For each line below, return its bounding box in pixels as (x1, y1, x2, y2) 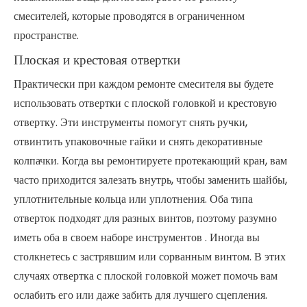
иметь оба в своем (14, 230, 101, 245)
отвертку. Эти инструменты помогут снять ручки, (14, 114, 247, 130)
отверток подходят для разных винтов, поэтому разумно (14, 210, 277, 226)
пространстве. (14, 27, 79, 43)
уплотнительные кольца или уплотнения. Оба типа (14, 191, 253, 207)
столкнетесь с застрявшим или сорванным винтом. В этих (14, 249, 286, 265)
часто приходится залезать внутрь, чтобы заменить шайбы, (14, 172, 287, 188)
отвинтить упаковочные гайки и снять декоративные (14, 134, 262, 149)
